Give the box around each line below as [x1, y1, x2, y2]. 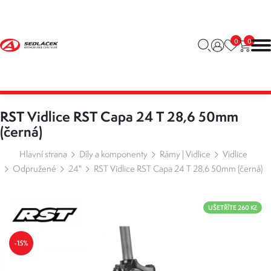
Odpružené [12, 163, 56, 174]
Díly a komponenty [79, 148, 148, 160]
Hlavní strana [19, 148, 67, 160]
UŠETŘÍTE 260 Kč [208, 203, 257, 212]
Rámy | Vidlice [160, 148, 211, 160]
